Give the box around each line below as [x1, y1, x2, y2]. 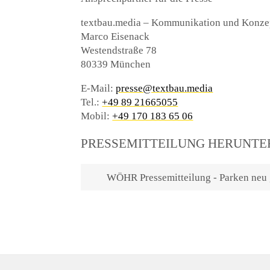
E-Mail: [81, 83, 116, 95]
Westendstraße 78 [81, 45, 157, 57]
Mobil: [81, 110, 113, 122]
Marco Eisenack [81, 31, 150, 43]
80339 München [81, 58, 151, 71]
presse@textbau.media [116, 83, 213, 95]
